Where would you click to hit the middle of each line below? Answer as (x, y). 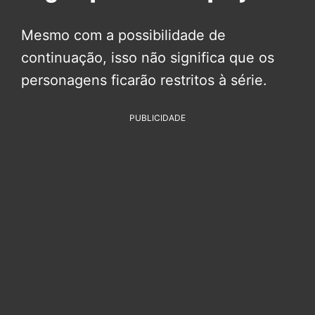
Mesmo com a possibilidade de (123, 36)
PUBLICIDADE (157, 118)
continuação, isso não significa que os (148, 58)
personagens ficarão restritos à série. (144, 81)
